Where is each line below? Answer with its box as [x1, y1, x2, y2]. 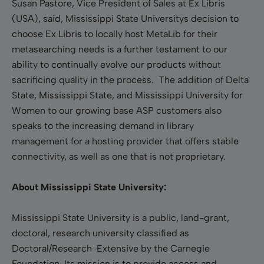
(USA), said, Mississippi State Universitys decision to [12, 12, 239, 24]
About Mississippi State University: [12, 181, 166, 193]
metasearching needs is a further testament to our [12, 43, 227, 55]
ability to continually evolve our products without [12, 58, 221, 70]
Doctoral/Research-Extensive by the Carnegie [12, 242, 210, 254]
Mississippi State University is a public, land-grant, [12, 212, 229, 223]
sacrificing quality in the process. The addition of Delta [12, 74, 249, 85]
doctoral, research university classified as [12, 227, 189, 239]
